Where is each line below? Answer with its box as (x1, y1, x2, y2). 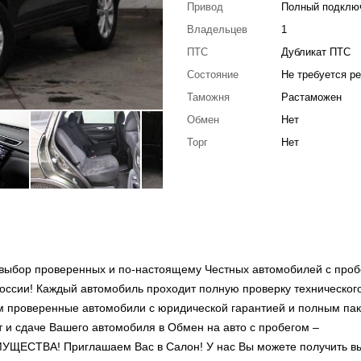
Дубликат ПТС (281, 45, 351, 58)
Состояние (186, 68, 239, 81)
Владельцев (186, 23, 247, 35)
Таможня (186, 90, 230, 103)
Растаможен (281, 90, 342, 103)
